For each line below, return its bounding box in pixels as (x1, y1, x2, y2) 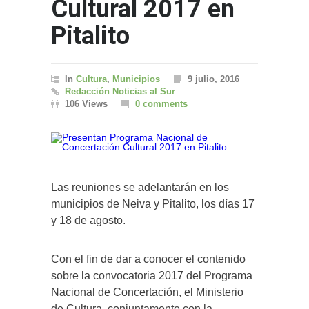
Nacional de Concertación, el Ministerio (51, 286, 243, 298)
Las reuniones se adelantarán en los (51, 181, 229, 193)
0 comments (135, 99, 188, 109)
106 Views (65, 99, 108, 109)
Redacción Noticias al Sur (65, 86, 175, 97)
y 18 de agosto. (51, 215, 126, 226)
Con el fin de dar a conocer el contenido (51, 253, 246, 265)
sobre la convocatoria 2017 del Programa (51, 270, 252, 281)
